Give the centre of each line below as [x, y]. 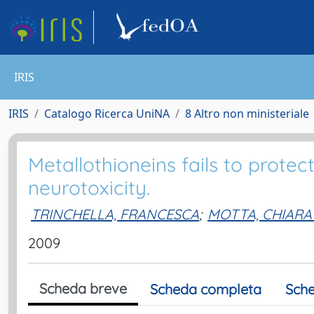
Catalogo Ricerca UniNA [107, 114]
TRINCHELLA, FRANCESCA [115, 214]
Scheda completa [206, 289]
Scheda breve [83, 288]
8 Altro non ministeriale [247, 114]
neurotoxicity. [89, 187]
